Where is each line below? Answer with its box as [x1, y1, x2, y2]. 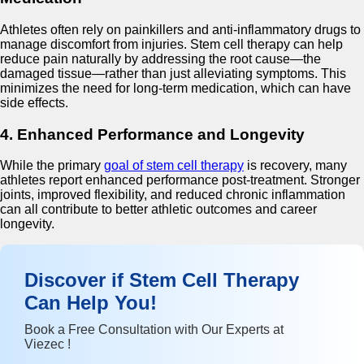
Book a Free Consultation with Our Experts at [24, 323, 284, 337]
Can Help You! [24, 292, 157, 314]
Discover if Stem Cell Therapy [24, 269, 299, 292]
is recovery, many [244, 158, 347, 173]
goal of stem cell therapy [104, 158, 244, 173]
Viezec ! [24, 337, 71, 352]
